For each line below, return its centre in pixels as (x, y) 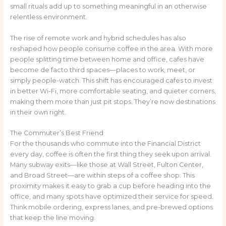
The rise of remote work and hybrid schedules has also (98, 38)
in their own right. (38, 112)
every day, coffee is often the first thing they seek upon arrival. (110, 154)
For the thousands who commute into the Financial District (105, 144)
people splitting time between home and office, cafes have (107, 59)
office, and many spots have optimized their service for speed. (111, 197)
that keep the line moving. (52, 218)
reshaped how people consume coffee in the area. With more (111, 48)
